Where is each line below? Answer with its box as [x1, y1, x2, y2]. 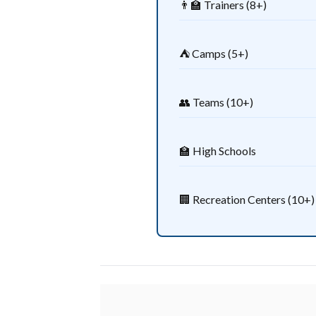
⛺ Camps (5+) [179, 47, 248, 60]
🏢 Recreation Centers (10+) [179, 193, 315, 206]
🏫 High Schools [179, 144, 256, 157]
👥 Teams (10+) [179, 95, 253, 109]
